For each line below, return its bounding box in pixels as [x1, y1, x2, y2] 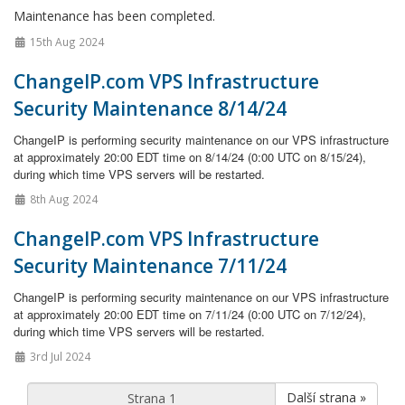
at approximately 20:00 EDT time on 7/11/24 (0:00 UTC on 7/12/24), [14, 306, 366, 323]
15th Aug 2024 [26, 34, 104, 49]
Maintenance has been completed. [14, 7, 215, 24]
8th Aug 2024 [26, 192, 98, 206]
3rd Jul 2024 [26, 349, 90, 363]
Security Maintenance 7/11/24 [14, 253, 287, 278]
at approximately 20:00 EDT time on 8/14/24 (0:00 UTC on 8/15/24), [14, 148, 366, 165]
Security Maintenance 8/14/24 [14, 96, 287, 121]
